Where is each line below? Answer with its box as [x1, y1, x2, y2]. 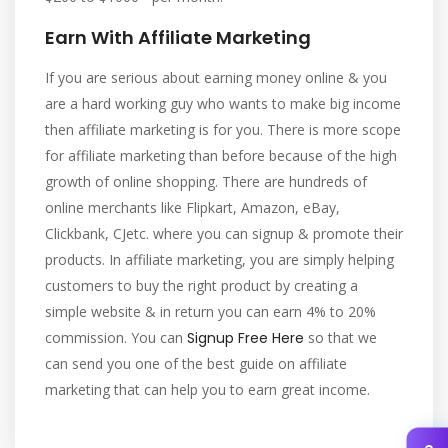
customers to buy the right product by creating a [45, 276, 358, 295]
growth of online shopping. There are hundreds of [45, 172, 367, 191]
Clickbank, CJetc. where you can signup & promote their [45, 224, 403, 243]
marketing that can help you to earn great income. [45, 380, 370, 399]
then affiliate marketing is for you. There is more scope [45, 120, 401, 139]
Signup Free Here [187, 328, 304, 348]
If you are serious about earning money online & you [45, 68, 387, 87]
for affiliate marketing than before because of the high [45, 146, 397, 165]
